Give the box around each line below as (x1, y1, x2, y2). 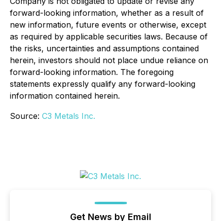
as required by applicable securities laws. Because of (10, 32, 208, 42)
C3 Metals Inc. (42, 111, 95, 121)
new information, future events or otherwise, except (10, 20, 206, 30)
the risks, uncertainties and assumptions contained (10, 43, 199, 54)
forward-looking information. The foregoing (10, 67, 174, 77)
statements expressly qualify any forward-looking (10, 79, 195, 89)
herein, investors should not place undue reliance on (10, 55, 208, 66)
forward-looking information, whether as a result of (10, 8, 204, 18)
